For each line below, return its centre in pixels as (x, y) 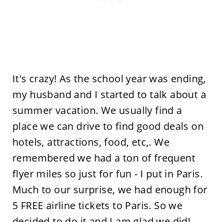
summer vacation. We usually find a (97, 110)
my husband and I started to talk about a (109, 94)
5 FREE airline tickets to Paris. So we (97, 205)
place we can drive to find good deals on (108, 126)
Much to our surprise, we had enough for (110, 190)
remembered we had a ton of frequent (104, 158)
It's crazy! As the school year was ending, (109, 79)
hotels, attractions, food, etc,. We (91, 142)
